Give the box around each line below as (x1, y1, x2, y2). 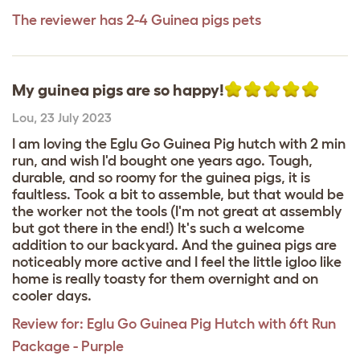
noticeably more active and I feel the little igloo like (12, 254, 342, 271)
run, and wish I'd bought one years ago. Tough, (12, 153, 313, 170)
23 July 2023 (40, 110, 112, 125)
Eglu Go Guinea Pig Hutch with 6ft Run (87, 316, 336, 333)
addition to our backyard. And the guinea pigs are (12, 237, 337, 254)
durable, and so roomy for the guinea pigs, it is (12, 170, 310, 186)
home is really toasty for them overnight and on (12, 271, 318, 288)
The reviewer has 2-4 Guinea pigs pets (12, 12, 261, 29)
